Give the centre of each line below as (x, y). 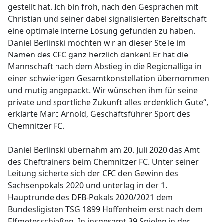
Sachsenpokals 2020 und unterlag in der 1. (87, 185)
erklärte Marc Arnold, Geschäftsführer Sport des (99, 114)
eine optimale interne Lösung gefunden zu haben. (102, 31)
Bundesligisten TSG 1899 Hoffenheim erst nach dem (105, 209)
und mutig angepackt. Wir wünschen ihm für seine (103, 90)
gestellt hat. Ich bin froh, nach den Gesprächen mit (103, 7)
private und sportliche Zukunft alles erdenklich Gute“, (108, 102)
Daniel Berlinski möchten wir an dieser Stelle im (97, 43)
